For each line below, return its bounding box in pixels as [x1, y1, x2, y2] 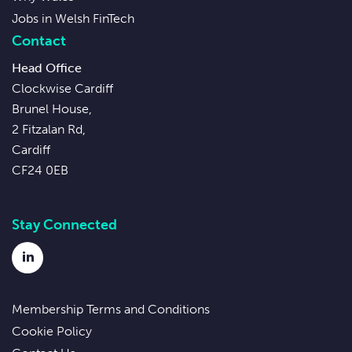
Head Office [12, 60, 82, 76]
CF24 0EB [12, 163, 68, 178]
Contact [12, 32, 66, 50]
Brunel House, [12, 101, 92, 117]
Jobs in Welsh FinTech [12, 11, 134, 27]
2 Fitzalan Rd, [12, 122, 86, 137]
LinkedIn [26, 258, 74, 274]
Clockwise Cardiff [12, 81, 113, 97]
